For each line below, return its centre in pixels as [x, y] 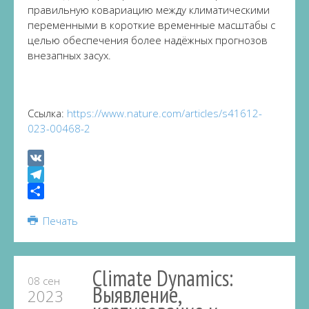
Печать [59, 221]
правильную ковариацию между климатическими [149, 10]
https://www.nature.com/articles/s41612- [165, 113]
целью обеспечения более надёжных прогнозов [148, 40]
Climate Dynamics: [163, 278]
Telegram [49, 191]
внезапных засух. [69, 55]
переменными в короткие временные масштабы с [151, 25]
